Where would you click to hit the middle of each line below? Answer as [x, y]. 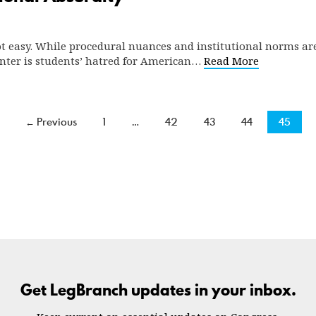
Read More [231, 61]
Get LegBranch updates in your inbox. [158, 290]
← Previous [51, 122]
